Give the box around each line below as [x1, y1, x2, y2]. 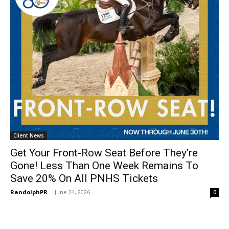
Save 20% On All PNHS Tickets [10, 172, 158, 185]
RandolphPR [10, 188, 48, 196]
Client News [13, 132, 44, 140]
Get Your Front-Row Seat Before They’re [10, 147, 198, 159]
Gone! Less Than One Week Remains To [10, 159, 198, 172]
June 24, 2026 [55, 188, 90, 196]
